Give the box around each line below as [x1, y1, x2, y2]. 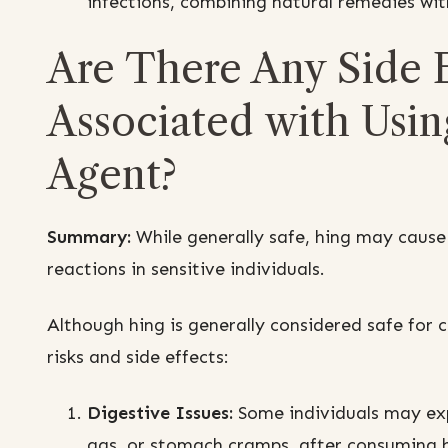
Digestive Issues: [87, 402, 233, 425]
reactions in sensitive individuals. [47, 258, 325, 281]
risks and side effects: [47, 346, 229, 369]
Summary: [47, 226, 131, 249]
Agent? [47, 150, 177, 200]
